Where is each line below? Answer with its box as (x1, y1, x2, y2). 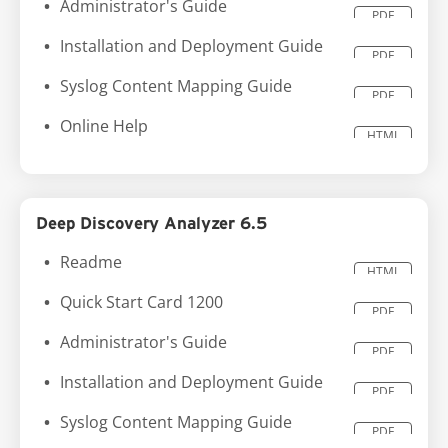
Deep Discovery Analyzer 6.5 (36, 215, 267, 232)
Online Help (60, 115, 148, 137)
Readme (60, 251, 122, 273)
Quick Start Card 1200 (60, 291, 223, 313)
